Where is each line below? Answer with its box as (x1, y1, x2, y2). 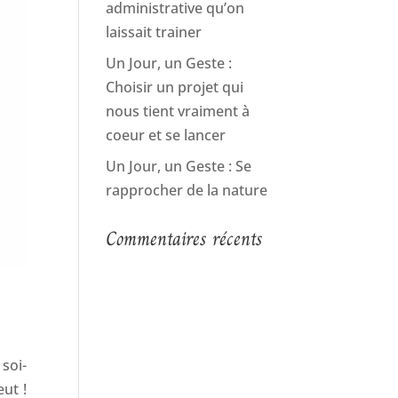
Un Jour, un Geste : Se (106, 156, 252, 176)
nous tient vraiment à (106, 101, 251, 121)
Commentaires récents (106, 223, 264, 254)
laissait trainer (106, 22, 203, 42)
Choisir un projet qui (106, 77, 244, 97)
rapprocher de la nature (106, 180, 268, 200)
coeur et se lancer (106, 125, 227, 145)
